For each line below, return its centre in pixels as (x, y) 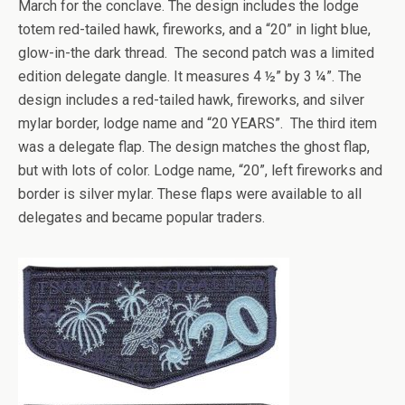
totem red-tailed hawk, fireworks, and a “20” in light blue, (194, 30)
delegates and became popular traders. (141, 218)
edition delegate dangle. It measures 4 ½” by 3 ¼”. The (190, 77)
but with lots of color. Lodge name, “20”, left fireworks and (200, 171)
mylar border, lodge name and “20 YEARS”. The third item (198, 124)
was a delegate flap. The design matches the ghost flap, (194, 147)
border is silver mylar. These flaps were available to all (190, 194)
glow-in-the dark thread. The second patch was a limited (196, 53)
